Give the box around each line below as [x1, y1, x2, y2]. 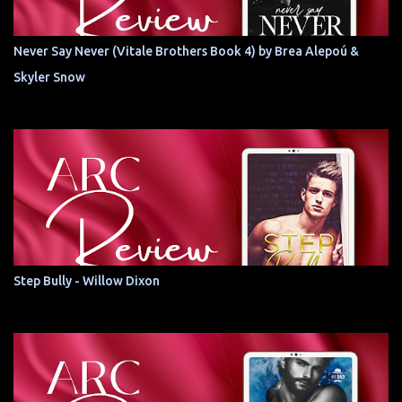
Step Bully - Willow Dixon [13, 274, 160, 288]
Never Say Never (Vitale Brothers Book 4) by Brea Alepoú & [13, 44, 359, 58]
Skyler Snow [13, 70, 85, 84]
